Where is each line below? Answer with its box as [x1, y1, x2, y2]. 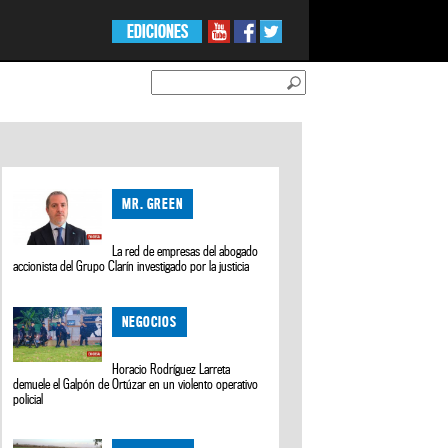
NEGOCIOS [122, 312, 178, 330]
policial [12, 390, 43, 407]
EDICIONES [126, 21, 188, 42]
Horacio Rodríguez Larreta [112, 360, 231, 377]
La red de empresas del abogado [112, 243, 259, 260]
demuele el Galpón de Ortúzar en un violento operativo [12, 375, 258, 392]
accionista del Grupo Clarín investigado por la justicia [12, 258, 249, 275]
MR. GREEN [122, 195, 184, 213]
